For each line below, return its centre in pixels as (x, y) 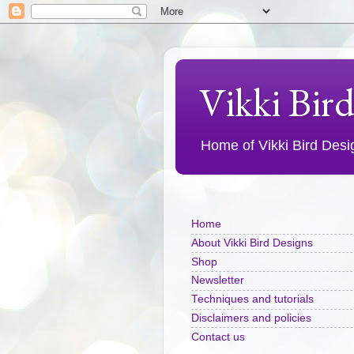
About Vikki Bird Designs (252, 243)
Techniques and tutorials (252, 299)
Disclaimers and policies (251, 318)
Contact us (218, 337)
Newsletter (218, 281)
